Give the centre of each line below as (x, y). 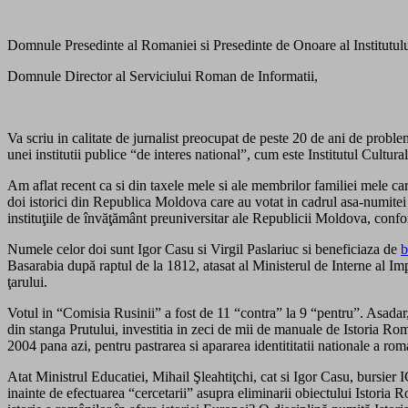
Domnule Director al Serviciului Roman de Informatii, (163, 76)
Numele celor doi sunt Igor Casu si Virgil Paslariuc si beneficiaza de (204, 249)
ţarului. (27, 281)
